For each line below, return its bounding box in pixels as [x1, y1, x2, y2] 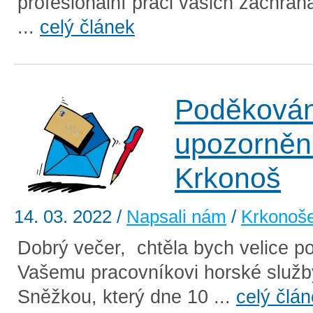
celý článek [40, 16, 135, 38]
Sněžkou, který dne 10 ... [17, 286, 236, 308]
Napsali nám [126, 206, 226, 228]
